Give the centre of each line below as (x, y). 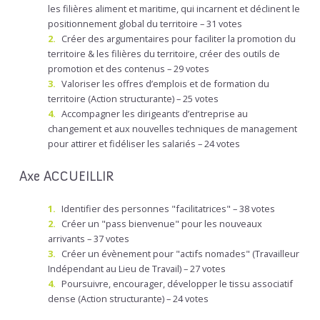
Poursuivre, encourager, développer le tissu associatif (177, 284)
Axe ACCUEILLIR (66, 176)
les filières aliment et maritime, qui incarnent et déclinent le (174, 8)
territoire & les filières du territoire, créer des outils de (164, 53)
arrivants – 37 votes (89, 239)
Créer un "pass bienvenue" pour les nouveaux (162, 224)
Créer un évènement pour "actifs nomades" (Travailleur (180, 254)
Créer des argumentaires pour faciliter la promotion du (179, 38)
